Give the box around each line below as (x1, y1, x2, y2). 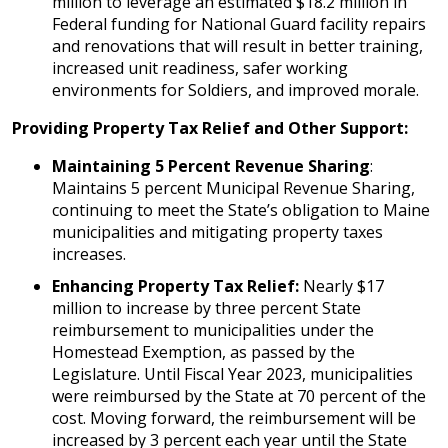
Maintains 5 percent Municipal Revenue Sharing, (52, 177, 415, 199)
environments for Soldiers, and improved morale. (52, 79, 419, 101)
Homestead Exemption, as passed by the (52, 341, 355, 363)
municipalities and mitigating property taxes (52, 221, 383, 243)
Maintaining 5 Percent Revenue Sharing (52, 155, 370, 177)
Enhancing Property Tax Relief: (52, 275, 303, 297)
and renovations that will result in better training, (52, 35, 423, 57)
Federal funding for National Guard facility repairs (52, 13, 426, 35)
